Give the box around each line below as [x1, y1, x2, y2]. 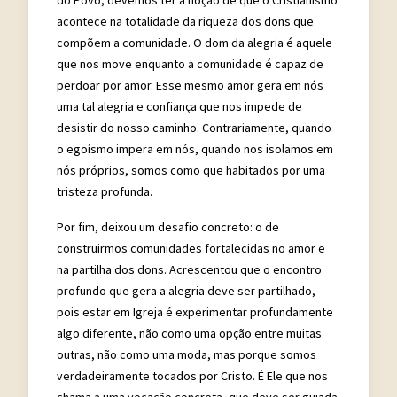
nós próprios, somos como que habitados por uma [57, 161, 325, 178]
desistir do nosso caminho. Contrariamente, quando [57, 119, 331, 136]
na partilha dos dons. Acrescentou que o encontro [57, 261, 322, 277]
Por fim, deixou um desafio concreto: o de [57, 218, 279, 235]
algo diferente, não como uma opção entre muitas [57, 324, 322, 341]
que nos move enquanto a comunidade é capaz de [57, 55, 323, 72]
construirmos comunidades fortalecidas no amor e [57, 239, 325, 256]
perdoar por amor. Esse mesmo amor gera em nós [57, 76, 323, 93]
